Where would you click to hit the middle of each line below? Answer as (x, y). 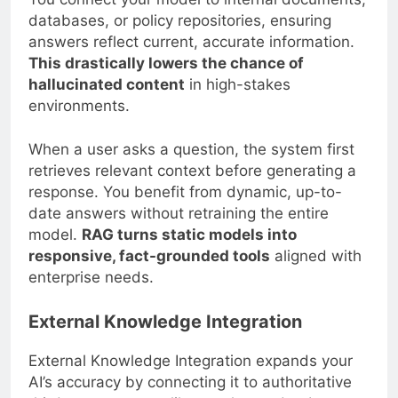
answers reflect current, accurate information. (191, 41)
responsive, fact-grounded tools (149, 256)
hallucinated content (107, 84)
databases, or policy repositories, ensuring (180, 20)
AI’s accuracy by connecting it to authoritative (190, 382)
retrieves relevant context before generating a (192, 171)
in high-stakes (238, 84)
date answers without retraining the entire (179, 214)
